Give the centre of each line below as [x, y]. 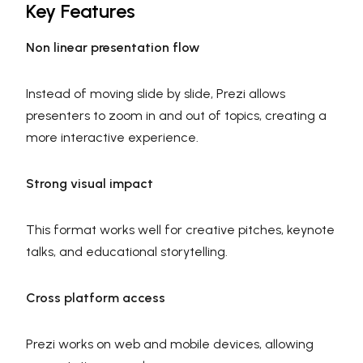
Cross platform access [96, 298]
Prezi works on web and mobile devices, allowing [170, 344]
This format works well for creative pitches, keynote [180, 230]
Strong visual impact [90, 184]
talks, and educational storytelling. [127, 252]
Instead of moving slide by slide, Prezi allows [156, 94]
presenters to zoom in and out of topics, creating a [176, 116]
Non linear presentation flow [113, 48]
